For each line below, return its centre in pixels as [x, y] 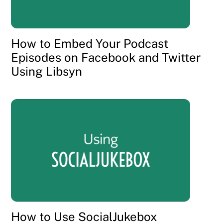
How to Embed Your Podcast [90, 44]
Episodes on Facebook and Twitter [106, 57]
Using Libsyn [47, 71]
